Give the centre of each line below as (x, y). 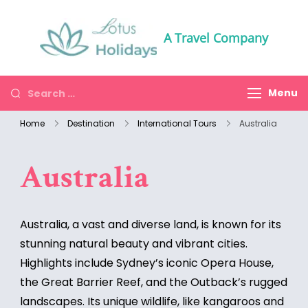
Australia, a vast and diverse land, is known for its (151, 224)
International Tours (177, 123)
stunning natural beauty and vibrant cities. (134, 244)
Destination (91, 123)
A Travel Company (216, 38)
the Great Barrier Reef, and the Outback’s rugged (154, 282)
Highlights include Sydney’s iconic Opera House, (147, 263)
